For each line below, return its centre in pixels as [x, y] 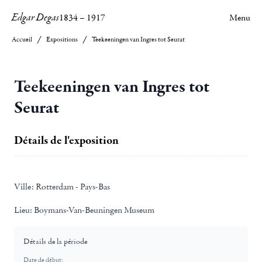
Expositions [62, 39]
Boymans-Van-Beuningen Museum [93, 210]
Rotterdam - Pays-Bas [72, 187]
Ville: [24, 187]
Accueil [22, 39]
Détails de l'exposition [66, 140]
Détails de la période [55, 242]
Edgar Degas [35, 18]
